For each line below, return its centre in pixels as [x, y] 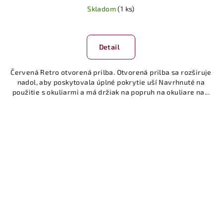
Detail [109, 47]
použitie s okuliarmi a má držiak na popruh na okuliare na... [111, 92]
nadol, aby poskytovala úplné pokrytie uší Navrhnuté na [111, 82]
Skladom [103, 8]
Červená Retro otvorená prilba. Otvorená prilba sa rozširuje [111, 72]
